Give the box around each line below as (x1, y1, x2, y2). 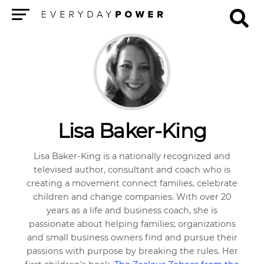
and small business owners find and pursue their (27, 232, 237, 243)
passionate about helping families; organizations (28, 219, 236, 229)
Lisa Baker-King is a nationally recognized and (34, 151, 230, 161)
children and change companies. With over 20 (32, 192, 232, 202)
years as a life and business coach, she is (47, 205, 217, 216)
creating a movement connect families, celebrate (27, 178, 237, 189)
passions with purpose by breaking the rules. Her (26, 246, 238, 256)
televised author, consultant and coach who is (34, 164, 230, 175)
